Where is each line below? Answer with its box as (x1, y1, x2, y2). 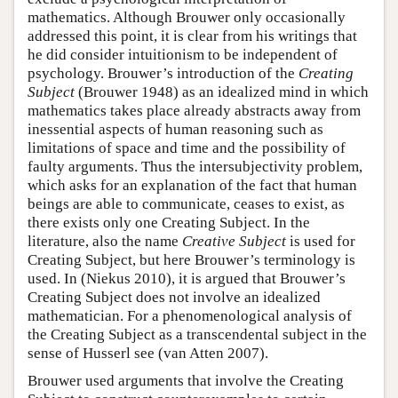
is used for (286, 233, 355, 251)
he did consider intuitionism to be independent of (28, 46, 338, 64)
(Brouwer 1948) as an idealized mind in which (75, 84, 369, 101)
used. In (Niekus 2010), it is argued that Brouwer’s (28, 270, 346, 288)
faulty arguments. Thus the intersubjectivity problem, (28, 158, 362, 176)
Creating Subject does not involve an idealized (28, 289, 321, 306)
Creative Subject (182, 233, 286, 251)
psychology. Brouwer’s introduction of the (28, 65, 298, 83)
